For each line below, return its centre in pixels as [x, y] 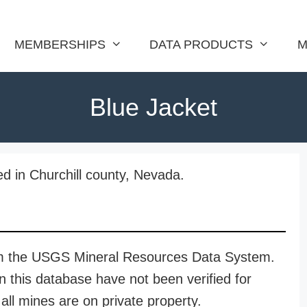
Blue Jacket [153, 107]
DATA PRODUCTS [201, 45]
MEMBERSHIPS [60, 45]
